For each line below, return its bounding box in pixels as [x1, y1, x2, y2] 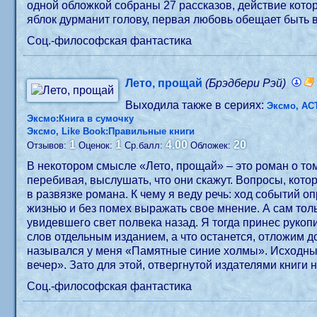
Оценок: [79, 140, 116, 151]
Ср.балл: [125, 140, 166, 151]
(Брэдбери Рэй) [205, 77, 287, 89]
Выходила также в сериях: [125, 99, 267, 111]
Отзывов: [27, 140, 70, 151]
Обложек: [190, 140, 234, 151]
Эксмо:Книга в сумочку [27, 113, 134, 124]
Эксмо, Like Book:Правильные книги [27, 126, 195, 137]
